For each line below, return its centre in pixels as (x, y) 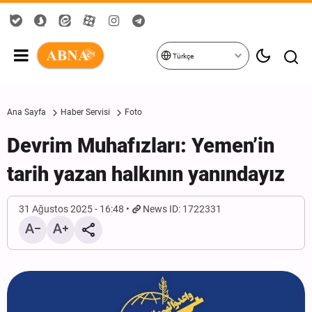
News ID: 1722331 (182, 209)
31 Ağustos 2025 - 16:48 (71, 209)
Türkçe (182, 56)
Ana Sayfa (26, 112)
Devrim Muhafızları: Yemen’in (141, 146)
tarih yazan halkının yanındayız (146, 174)
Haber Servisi (85, 112)
